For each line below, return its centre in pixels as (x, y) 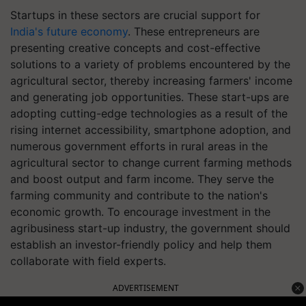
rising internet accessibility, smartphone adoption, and (151, 130)
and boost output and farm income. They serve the (142, 179)
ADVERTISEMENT (146, 288)
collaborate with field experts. (88, 261)
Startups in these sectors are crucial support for (135, 15)
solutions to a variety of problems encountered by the (150, 64)
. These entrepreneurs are (194, 31)
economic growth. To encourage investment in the (140, 212)
